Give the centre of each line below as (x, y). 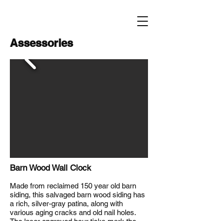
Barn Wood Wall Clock (51, 168)
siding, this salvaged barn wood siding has (77, 195)
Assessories (41, 43)
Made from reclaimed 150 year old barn (73, 186)
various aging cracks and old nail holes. (73, 212)
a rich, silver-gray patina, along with (66, 203)
